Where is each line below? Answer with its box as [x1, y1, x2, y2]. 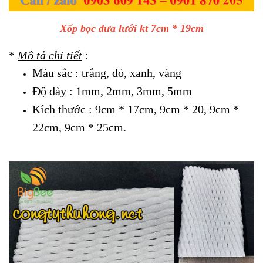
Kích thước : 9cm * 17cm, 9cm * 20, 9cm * [32, 102, 239, 116]
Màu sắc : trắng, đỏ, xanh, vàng [32, 66, 181, 79]
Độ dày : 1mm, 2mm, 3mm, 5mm [32, 84, 192, 97]
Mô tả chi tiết [18, 48, 82, 62]
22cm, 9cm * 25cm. [32, 120, 126, 134]
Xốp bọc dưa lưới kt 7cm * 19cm [59, 22, 204, 34]
